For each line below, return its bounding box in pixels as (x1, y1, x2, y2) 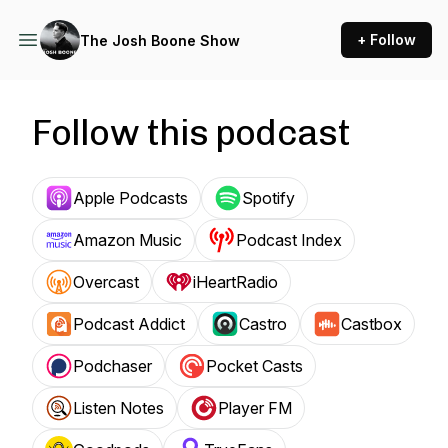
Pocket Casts (206, 356, 303, 376)
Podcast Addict (73, 314, 185, 334)
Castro (239, 314, 287, 334)
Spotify (242, 188, 295, 208)
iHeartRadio (193, 272, 278, 292)
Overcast (73, 272, 139, 292)
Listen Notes (73, 398, 164, 418)
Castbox (341, 314, 402, 334)
